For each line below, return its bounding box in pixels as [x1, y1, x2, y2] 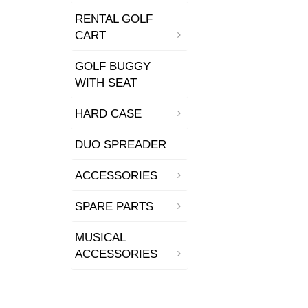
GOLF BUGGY [74, 60, 151, 72]
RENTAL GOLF [74, 12, 153, 25]
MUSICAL [74, 231, 126, 243]
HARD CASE [74, 107, 142, 120]
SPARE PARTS [74, 200, 153, 212]
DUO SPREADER [74, 138, 166, 151]
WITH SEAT [74, 76, 137, 89]
